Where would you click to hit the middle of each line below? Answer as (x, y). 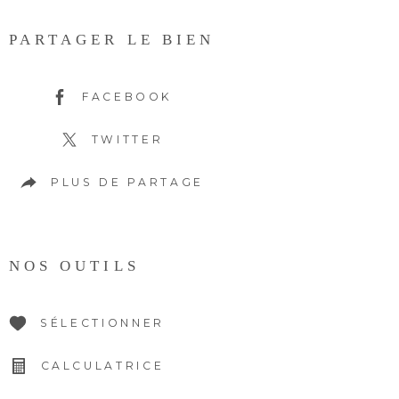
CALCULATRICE (102, 366)
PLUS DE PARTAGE (127, 183)
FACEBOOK (127, 97)
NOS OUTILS (74, 266)
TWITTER (127, 140)
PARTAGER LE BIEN (112, 40)
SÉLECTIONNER (102, 323)
